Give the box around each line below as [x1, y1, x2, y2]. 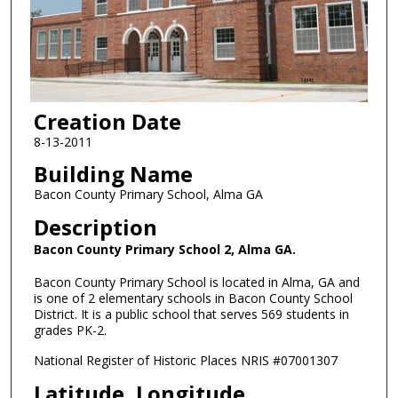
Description [33, 211, 157, 242]
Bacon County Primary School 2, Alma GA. [33, 240, 296, 258]
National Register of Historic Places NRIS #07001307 [33, 352, 338, 370]
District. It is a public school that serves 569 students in [33, 305, 349, 322]
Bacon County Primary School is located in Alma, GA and [33, 273, 360, 291]
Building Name [33, 159, 193, 189]
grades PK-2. [33, 321, 107, 338]
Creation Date [33, 106, 181, 136]
